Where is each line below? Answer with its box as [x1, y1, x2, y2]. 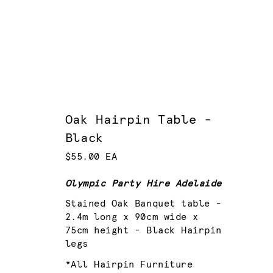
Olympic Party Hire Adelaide [65, 179, 222, 189]
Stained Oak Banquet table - [65, 199, 222, 209]
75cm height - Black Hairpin [65, 226, 222, 236]
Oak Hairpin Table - [65, 113, 212, 126]
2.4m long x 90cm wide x [65, 213, 199, 222]
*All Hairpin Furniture [65, 260, 193, 269]
